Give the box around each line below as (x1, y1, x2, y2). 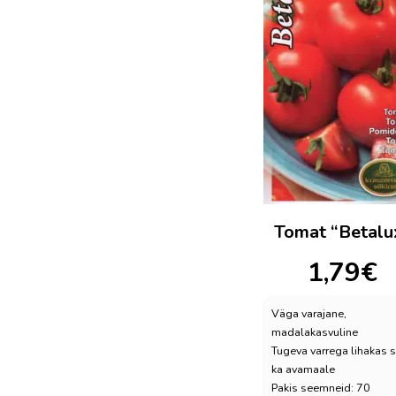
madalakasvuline (271, 324, 358, 340)
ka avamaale (271, 362, 335, 377)
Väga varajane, (271, 306, 346, 322)
